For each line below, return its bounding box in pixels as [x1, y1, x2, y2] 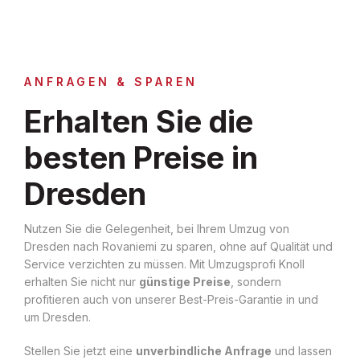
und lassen [272, 343, 332, 358]
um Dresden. [24, 309, 91, 324]
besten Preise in [24, 138, 258, 176]
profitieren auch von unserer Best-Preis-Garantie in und [24, 292, 318, 306]
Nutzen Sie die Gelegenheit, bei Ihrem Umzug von [24, 221, 289, 235]
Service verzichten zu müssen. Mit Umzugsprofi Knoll [24, 256, 305, 271]
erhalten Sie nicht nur [24, 274, 139, 288]
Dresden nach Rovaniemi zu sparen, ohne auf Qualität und [24, 239, 333, 253]
